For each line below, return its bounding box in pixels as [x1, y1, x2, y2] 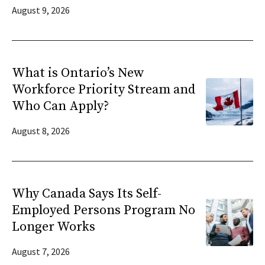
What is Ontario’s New [12, 65, 144, 81]
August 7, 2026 [12, 245, 70, 257]
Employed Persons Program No [12, 202, 195, 218]
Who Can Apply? [12, 98, 109, 114]
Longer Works [12, 219, 95, 235]
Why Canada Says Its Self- [12, 186, 161, 202]
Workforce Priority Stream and [12, 82, 196, 98]
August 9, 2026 [12, 4, 70, 16]
